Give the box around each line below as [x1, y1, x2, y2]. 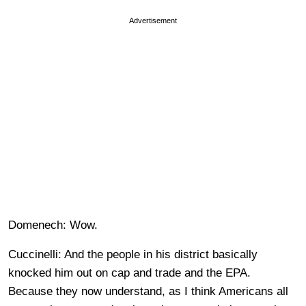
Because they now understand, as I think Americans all [8, 285, 288, 298]
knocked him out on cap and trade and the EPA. [8, 266, 251, 279]
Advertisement [129, 16, 177, 25]
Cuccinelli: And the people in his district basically [8, 248, 258, 261]
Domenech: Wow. [8, 219, 98, 232]
